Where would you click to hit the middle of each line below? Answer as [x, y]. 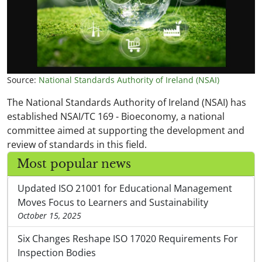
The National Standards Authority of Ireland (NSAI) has [127, 102]
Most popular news [74, 164]
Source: [23, 80]
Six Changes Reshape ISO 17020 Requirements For [128, 239]
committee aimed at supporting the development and [126, 130]
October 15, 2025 [49, 216]
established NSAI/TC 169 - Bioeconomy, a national [116, 116]
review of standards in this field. [77, 144]
